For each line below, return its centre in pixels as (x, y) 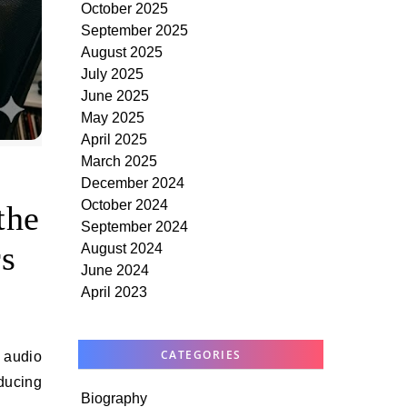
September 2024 (134, 227)
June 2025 (115, 96)
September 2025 (134, 30)
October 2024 (124, 205)
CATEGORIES (201, 355)
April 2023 (114, 292)
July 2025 (112, 74)
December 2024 (133, 183)
